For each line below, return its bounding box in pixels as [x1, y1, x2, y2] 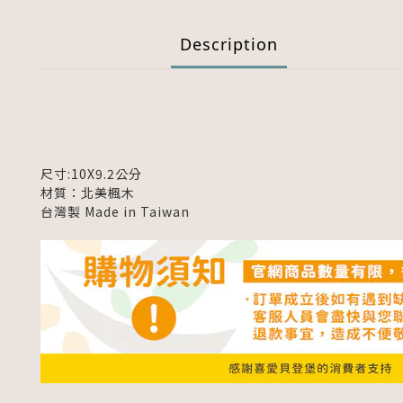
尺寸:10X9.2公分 [40, 165, 142, 183]
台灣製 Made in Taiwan [40, 202, 190, 220]
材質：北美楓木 [40, 184, 139, 201]
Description [179, 33, 278, 55]
